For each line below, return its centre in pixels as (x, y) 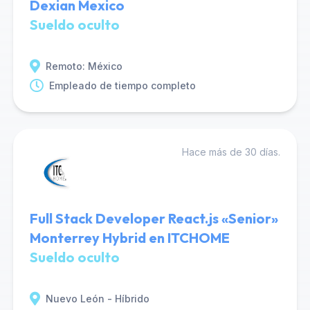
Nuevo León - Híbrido (97, 299)
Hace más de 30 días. (231, 152)
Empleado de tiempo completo (122, 85)
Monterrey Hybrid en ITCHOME (129, 238)
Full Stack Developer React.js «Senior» (154, 218)
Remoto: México (84, 66)
